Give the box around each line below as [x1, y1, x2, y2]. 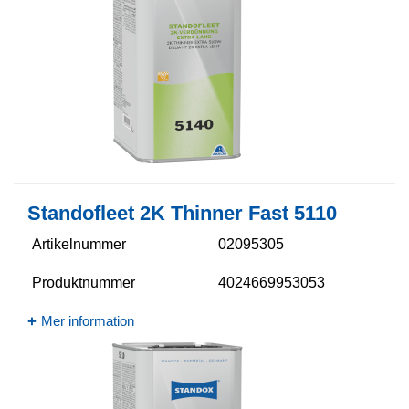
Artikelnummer [32, 236, 126, 252]
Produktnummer [32, 275, 135, 290]
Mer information [41, 313, 134, 329]
